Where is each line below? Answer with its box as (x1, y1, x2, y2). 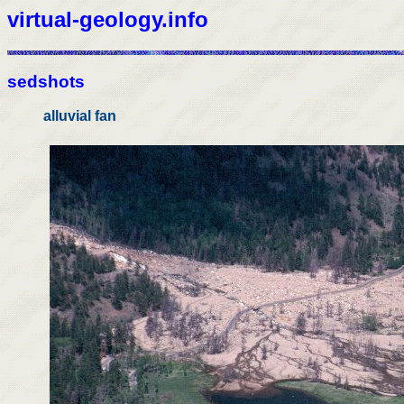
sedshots (7, 71, 85, 91)
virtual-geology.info (7, 7, 208, 32)
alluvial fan (43, 108, 116, 124)
